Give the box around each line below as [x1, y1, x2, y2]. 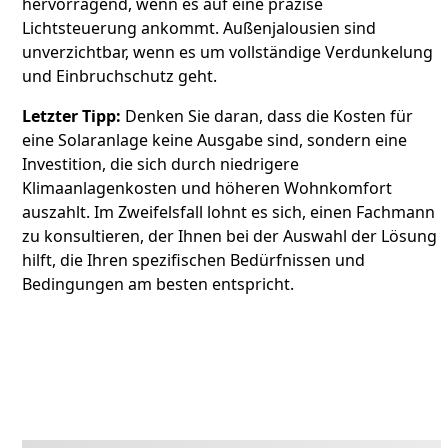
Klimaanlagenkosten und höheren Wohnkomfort [22, 177, 393, 200]
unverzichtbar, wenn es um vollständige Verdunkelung [22, 41, 434, 64]
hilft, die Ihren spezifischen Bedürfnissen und [22, 249, 366, 272]
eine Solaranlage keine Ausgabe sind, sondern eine [22, 129, 408, 152]
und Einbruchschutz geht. [22, 65, 218, 88]
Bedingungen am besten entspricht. [22, 273, 295, 296]
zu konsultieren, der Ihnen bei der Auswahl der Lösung [22, 225, 438, 248]
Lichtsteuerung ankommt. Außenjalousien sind [22, 17, 377, 40]
